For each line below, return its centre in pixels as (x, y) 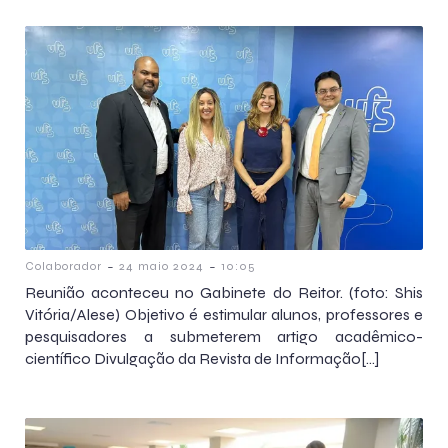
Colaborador (63, 265)
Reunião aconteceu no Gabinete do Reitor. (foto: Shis (224, 292)
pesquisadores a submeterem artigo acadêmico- (224, 336)
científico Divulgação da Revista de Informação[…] (202, 358)
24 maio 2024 (161, 265)
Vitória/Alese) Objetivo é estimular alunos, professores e (224, 314)
